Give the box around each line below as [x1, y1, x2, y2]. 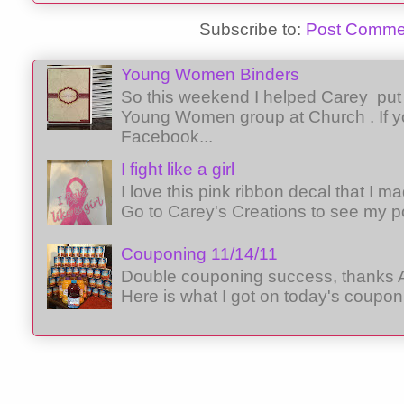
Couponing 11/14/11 [121, 243, 279, 263]
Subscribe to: [199, 19, 306, 39]
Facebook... [121, 126, 214, 146]
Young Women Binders [121, 65, 300, 85]
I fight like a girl [121, 159, 235, 179]
